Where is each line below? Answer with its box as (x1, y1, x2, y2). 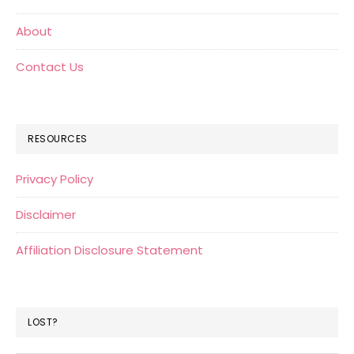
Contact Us (16, 58, 84, 75)
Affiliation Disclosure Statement (16, 241, 203, 258)
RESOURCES (28, 131, 88, 145)
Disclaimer (16, 205, 76, 223)
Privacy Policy (16, 170, 93, 187)
